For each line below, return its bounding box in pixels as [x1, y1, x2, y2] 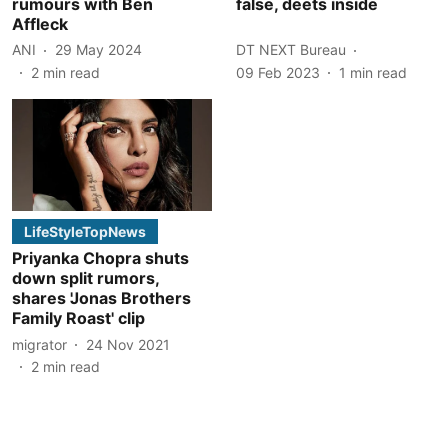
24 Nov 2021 [86, 335, 170, 353]
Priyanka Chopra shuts [12, 248, 189, 268]
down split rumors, [12, 268, 159, 288]
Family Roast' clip [12, 308, 145, 328]
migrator [12, 335, 67, 353]
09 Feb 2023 [236, 63, 320, 81]
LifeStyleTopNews [24, 223, 146, 240]
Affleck [12, 13, 68, 34]
